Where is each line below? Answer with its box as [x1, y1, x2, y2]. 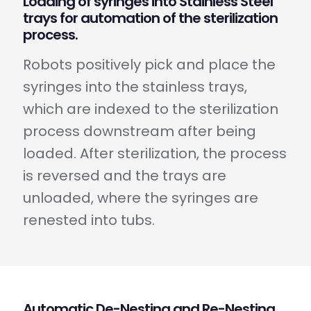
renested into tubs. [23, 210, 155, 230]
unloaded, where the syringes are [23, 187, 258, 208]
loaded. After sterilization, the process [23, 143, 287, 163]
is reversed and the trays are [23, 165, 226, 185]
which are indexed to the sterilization [23, 99, 278, 119]
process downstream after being [23, 121, 256, 141]
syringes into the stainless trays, [23, 76, 247, 96]
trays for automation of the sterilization [23, 8, 278, 28]
